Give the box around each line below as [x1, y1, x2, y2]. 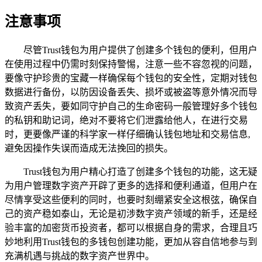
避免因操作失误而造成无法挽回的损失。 [5, 143, 173, 154]
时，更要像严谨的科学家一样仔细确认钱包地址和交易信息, [5, 129, 250, 140]
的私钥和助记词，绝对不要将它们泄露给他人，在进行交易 [5, 115, 248, 126]
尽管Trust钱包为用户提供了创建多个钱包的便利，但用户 [23, 45, 257, 56]
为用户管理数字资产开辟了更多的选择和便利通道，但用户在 [5, 181, 257, 191]
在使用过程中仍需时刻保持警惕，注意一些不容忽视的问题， [5, 59, 257, 70]
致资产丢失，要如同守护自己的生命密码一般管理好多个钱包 [5, 101, 257, 112]
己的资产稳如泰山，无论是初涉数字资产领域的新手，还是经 [5, 209, 257, 219]
